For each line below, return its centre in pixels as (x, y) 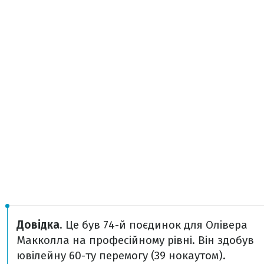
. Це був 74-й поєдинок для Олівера (154, 225)
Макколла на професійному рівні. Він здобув (135, 240)
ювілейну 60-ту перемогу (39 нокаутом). (121, 255)
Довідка (38, 225)
